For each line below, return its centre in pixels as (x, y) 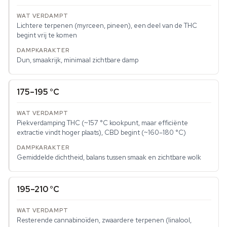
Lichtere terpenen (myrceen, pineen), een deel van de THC (107, 26)
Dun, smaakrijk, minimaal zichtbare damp (78, 60)
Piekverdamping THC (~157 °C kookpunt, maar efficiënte (102, 123)
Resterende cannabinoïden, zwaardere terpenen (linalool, (104, 220)
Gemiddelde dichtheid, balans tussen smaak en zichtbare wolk (109, 158)
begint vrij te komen (47, 35)
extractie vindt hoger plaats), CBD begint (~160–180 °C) (101, 133)
